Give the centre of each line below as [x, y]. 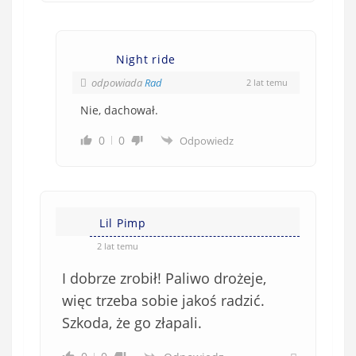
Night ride [146, 59]
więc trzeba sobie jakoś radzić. [163, 300]
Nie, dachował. [119, 110]
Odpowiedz [207, 140]
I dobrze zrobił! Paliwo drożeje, [164, 278]
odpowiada [118, 82]
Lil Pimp [123, 222]
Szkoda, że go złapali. [132, 322]
